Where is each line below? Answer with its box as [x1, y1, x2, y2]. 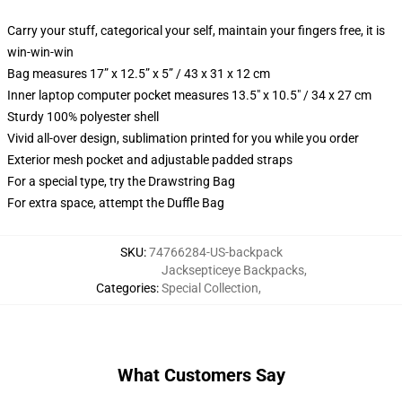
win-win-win [7, 45, 74, 59]
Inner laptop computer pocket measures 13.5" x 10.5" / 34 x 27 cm [7, 88, 371, 102]
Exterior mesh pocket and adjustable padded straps [7, 153, 293, 167]
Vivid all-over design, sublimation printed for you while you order [7, 131, 359, 145]
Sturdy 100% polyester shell [7, 109, 159, 124]
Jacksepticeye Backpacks [161, 263, 304, 277]
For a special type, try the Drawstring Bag [7, 174, 235, 188]
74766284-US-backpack [148, 245, 283, 259]
